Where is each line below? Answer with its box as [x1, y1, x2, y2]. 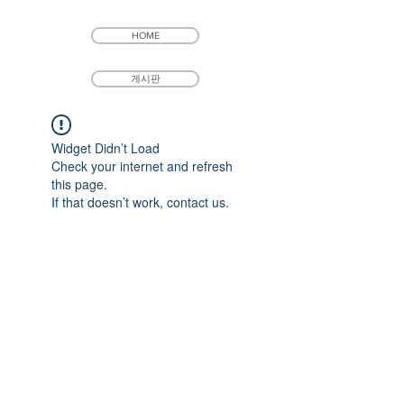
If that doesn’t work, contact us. [50, 193, 229, 211]
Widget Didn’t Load [50, 139, 160, 157]
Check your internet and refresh [50, 157, 233, 175]
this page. [50, 175, 107, 193]
